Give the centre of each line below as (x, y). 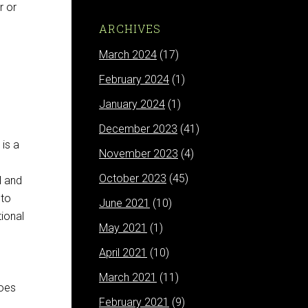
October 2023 (133, 178)
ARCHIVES (130, 29)
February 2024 (134, 79)
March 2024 (128, 55)
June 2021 (124, 203)
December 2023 (138, 129)
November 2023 (139, 154)
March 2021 (128, 277)
